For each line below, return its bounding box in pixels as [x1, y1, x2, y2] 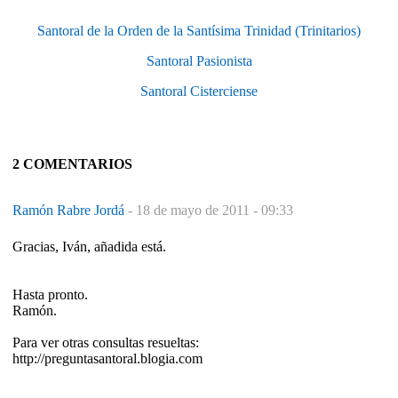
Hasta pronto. [12, 286, 88, 302]
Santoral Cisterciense [140, 83, 258, 99]
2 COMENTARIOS [12, 155, 132, 171]
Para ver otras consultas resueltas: [12, 334, 199, 350]
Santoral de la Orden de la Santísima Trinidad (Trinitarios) [37, 22, 361, 38]
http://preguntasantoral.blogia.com [12, 350, 203, 366]
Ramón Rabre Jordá [12, 202, 128, 218]
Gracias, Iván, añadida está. [12, 238, 166, 254]
